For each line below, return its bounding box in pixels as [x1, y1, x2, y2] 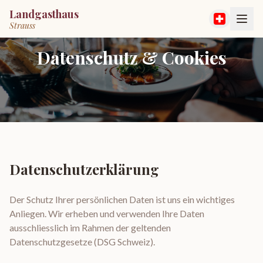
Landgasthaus [9, 6, 79, 21]
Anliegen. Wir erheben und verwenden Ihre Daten [9, 208, 204, 219]
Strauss [9, 19, 35, 31]
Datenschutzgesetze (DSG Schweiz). [9, 236, 155, 247]
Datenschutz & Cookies [36, 46, 227, 69]
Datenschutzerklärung [9, 160, 159, 178]
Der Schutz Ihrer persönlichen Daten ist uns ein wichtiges [9, 194, 235, 205]
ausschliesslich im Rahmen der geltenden [9, 222, 171, 233]
